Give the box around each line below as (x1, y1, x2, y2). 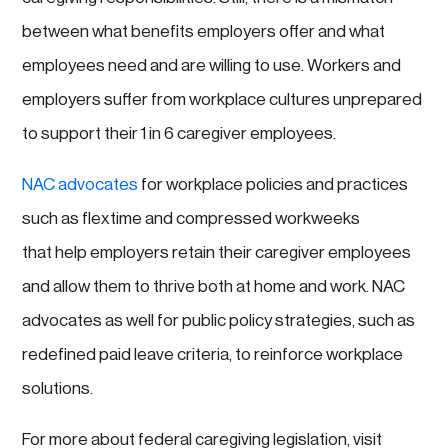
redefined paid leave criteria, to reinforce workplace (22, 346, 404, 363)
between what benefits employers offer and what (22, 23, 386, 40)
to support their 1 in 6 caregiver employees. (22, 125, 337, 142)
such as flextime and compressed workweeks (22, 210, 361, 227)
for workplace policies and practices (138, 176, 409, 193)
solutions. (22, 380, 94, 397)
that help (22, 244, 91, 261)
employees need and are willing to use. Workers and (22, 57, 402, 74)
